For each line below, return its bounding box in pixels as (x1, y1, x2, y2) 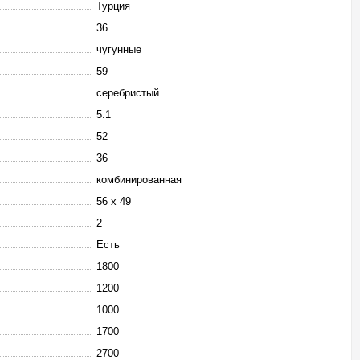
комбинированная (96, 174, 182, 186)
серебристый (96, 87, 159, 99)
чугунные (96, 43, 141, 55)
